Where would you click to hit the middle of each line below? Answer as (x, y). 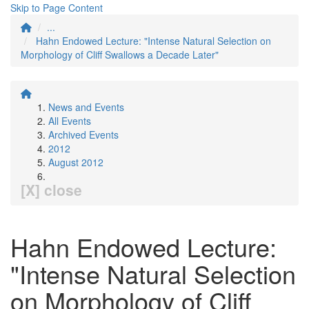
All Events (70, 121)
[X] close (51, 190)
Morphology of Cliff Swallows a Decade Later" (120, 54)
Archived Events (83, 134)
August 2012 (76, 162)
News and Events (86, 107)
